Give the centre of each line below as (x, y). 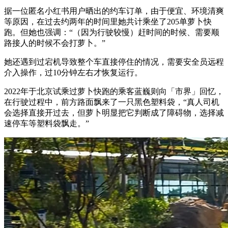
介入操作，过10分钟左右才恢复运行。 (73, 72)
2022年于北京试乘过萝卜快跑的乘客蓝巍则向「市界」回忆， (114, 91)
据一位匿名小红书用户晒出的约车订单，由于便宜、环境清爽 (114, 11)
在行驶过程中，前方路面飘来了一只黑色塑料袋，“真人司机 (112, 102)
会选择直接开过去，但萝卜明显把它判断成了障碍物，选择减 (114, 112)
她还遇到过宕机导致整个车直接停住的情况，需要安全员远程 (114, 62)
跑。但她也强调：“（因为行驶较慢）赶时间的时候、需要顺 (112, 32)
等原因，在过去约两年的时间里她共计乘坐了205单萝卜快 (108, 21)
